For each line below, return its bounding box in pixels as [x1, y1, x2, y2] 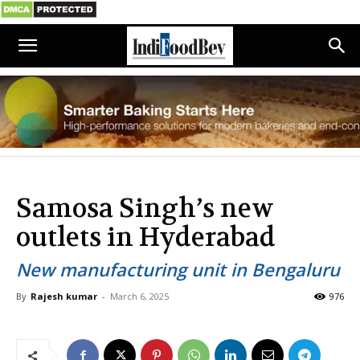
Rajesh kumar [31, 290, 97, 302]
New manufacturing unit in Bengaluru [16, 257, 340, 281]
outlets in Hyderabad [16, 221, 276, 254]
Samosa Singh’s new [16, 192, 274, 225]
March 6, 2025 [110, 290, 169, 302]
